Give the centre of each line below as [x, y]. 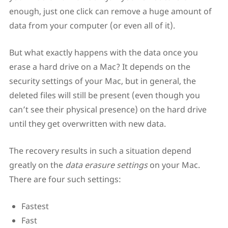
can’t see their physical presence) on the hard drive [108, 110]
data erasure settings [106, 165]
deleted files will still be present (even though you [104, 95]
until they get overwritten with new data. [87, 124]
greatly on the [37, 165]
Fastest [35, 206]
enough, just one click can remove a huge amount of [110, 11]
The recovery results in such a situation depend [100, 151]
